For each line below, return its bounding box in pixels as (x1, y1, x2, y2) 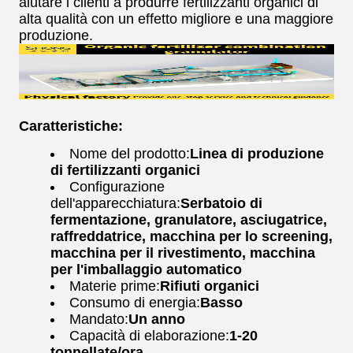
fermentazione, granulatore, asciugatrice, (50, 212, 327, 228)
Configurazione (69, 179, 165, 195)
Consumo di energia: (69, 295, 200, 310)
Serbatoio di (180, 195, 262, 211)
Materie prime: (69, 278, 160, 294)
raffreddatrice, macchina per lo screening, (50, 229, 333, 244)
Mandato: (69, 311, 128, 327)
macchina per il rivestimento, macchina (50, 245, 315, 261)
